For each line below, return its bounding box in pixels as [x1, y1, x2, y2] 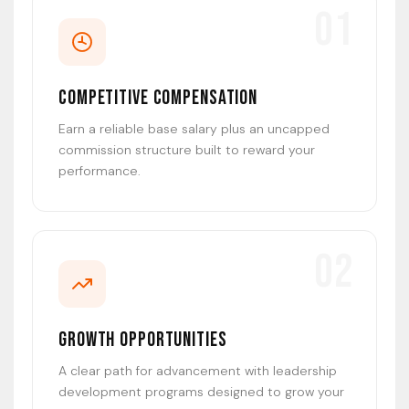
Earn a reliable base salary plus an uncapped [58, 121, 330, 138]
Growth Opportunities [58, 328, 227, 353]
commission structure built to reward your [58, 142, 315, 159]
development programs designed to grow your [58, 383, 344, 401]
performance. [58, 163, 141, 180]
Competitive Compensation [58, 86, 258, 111]
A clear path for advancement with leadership [58, 362, 337, 380]
